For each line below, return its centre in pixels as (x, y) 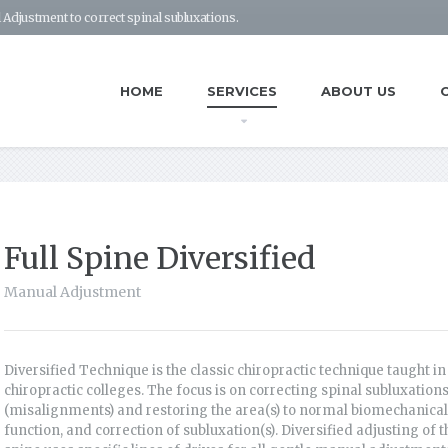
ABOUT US (358, 91)
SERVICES (242, 91)
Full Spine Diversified (160, 258)
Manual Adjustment (72, 292)
